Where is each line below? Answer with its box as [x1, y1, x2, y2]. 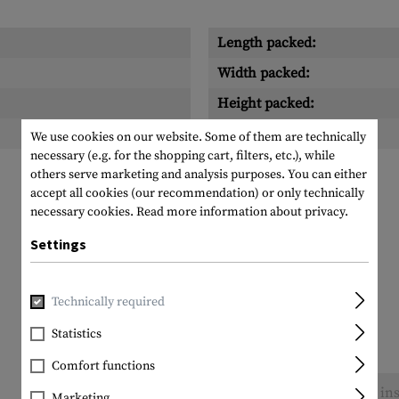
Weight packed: [217, 125, 315, 142]
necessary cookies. [30, 204, 136, 220]
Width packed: [217, 64, 310, 82]
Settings [30, 235, 86, 253]
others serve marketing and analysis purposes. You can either [30, 167, 367, 183]
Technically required [52, 294, 165, 310]
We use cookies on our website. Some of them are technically [30, 129, 366, 145]
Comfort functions [52, 358, 155, 374]
